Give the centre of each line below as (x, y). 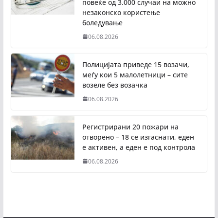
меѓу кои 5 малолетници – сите (135, 74)
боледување (102, 22)
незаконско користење (121, 12)
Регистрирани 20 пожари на (130, 127)
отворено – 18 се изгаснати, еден (138, 137)
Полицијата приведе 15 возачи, (136, 64)
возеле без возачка (115, 85)
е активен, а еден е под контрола (138, 147)
